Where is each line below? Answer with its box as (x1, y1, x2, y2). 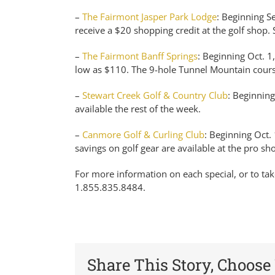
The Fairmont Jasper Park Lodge (82, 10, 217, 23)
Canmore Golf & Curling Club (82, 128, 204, 141)
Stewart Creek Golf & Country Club (82, 89, 228, 101)
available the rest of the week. (75, 103, 201, 115)
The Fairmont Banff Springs (82, 50, 198, 62)
